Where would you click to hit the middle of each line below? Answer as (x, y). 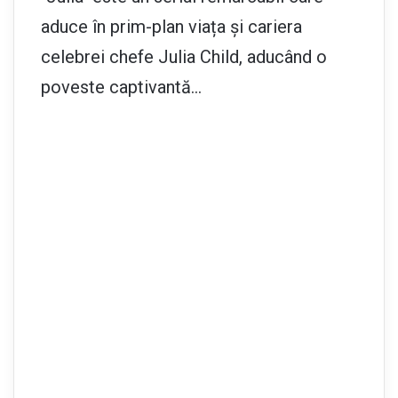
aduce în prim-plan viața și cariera (171, 26)
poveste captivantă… (121, 87)
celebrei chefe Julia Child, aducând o (184, 56)
